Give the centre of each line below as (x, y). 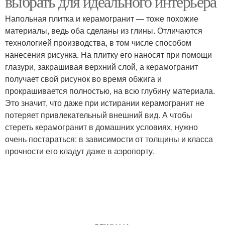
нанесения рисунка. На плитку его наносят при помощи (108, 54)
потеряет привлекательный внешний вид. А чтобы (99, 115)
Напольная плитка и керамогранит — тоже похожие (102, 18)
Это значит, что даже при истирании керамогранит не (105, 103)
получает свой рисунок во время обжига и (83, 79)
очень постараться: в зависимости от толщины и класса (109, 139)
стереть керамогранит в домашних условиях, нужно (101, 127)
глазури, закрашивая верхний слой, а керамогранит (101, 67)
